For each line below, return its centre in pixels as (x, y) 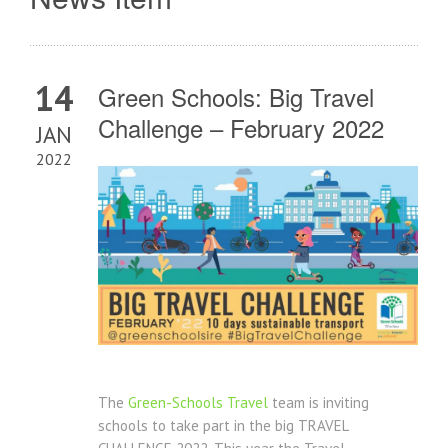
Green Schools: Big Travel (236, 97)
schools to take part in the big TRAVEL (223, 426)
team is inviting (318, 403)
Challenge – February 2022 (241, 128)
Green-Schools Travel (198, 403)
